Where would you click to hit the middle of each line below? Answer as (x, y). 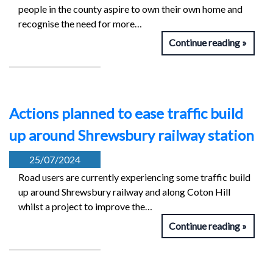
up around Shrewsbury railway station (132, 135)
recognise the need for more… (80, 24)
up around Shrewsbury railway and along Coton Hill (124, 192)
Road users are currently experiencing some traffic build (134, 177)
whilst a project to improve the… (85, 207)
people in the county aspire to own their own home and (130, 9)
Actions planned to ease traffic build (126, 113)
